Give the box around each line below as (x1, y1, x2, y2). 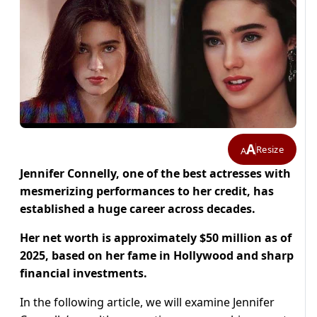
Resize (256, 142, 284, 156)
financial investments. (20, 265, 147, 282)
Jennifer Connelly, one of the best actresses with (20, 166, 291, 182)
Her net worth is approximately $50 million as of (20, 230, 292, 246)
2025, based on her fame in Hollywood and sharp (20, 248, 294, 264)
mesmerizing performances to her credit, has (20, 183, 274, 200)
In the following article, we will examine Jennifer (20, 294, 275, 311)
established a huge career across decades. (20, 201, 255, 217)
